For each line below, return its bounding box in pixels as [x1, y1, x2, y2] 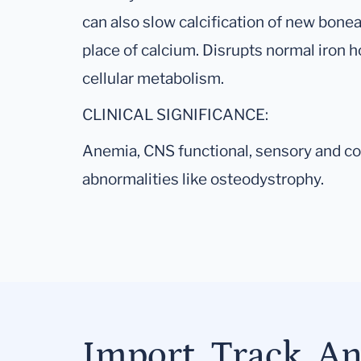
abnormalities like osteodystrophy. [82, 170, 324, 189]
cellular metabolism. [82, 69, 224, 89]
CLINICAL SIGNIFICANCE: [82, 106, 268, 125]
